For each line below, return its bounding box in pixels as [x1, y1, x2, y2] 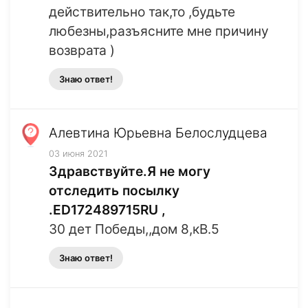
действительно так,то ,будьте [49, 3, 235, 21]
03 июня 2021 [49, 148, 108, 159]
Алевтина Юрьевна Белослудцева [49, 124, 267, 142]
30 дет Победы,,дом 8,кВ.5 [49, 221, 219, 238]
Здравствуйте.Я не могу [49, 163, 210, 180]
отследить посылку [49, 182, 179, 199]
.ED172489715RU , [49, 201, 166, 219]
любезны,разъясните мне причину [49, 23, 269, 40]
